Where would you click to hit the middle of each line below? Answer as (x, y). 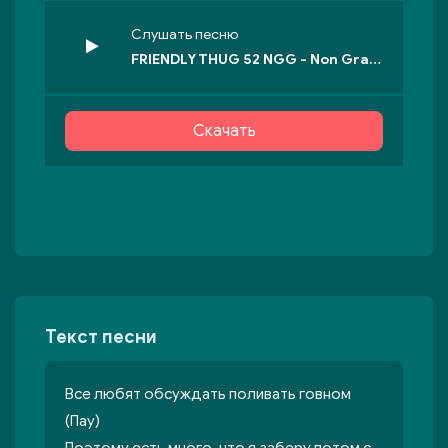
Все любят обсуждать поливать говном (208, 394)
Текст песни (101, 337)
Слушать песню (184, 34)
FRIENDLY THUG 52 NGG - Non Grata (375, 59)
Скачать (224, 131)
